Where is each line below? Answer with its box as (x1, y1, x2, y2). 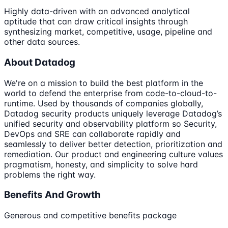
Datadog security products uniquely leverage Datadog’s (4, 108, 222, 119)
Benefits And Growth (4, 189, 101, 201)
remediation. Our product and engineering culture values (4, 149, 223, 159)
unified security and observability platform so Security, (4, 118, 217, 129)
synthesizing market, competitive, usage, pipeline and (4, 26, 212, 37)
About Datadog (4, 56, 75, 68)
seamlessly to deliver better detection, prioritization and (4, 138, 222, 149)
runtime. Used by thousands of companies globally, (4, 98, 203, 108)
